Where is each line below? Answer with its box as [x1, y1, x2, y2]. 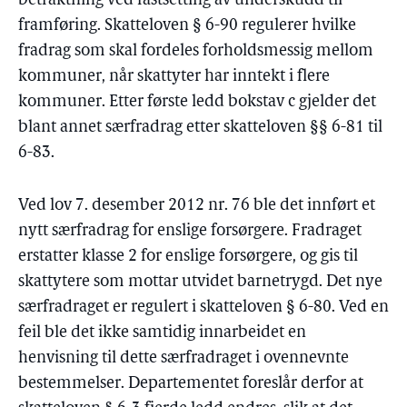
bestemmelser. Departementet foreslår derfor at [18, 375, 363, 392]
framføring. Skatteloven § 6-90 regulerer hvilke [18, 17, 356, 35]
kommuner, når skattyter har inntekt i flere [18, 68, 330, 85]
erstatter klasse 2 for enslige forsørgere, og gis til [18, 248, 358, 265]
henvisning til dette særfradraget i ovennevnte [18, 350, 349, 367]
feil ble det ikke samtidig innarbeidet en [18, 324, 306, 342]
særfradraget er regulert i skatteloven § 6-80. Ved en [18, 299, 389, 316]
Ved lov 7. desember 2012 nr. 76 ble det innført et [18, 197, 375, 214]
